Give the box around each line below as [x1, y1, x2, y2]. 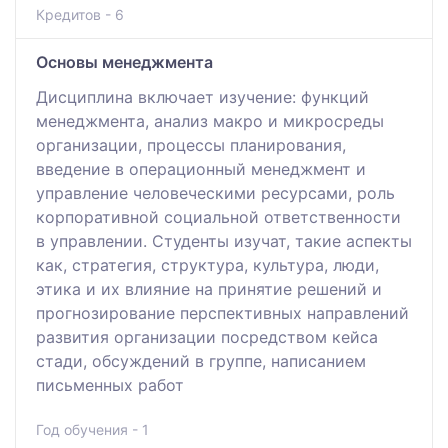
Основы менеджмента [36, 51, 213, 72]
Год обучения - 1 [36, 420, 149, 438]
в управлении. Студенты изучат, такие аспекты [36, 230, 412, 251]
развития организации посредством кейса [36, 326, 378, 347]
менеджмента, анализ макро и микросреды [36, 110, 384, 131]
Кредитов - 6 [36, 5, 124, 23]
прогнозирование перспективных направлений [36, 302, 409, 323]
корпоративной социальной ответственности [36, 206, 401, 227]
